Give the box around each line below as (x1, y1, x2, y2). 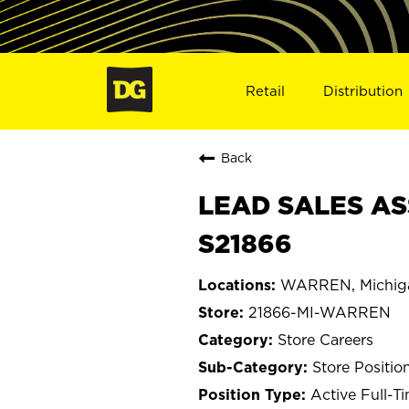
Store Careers (278, 330, 373, 348)
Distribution (323, 82, 404, 99)
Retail (245, 82, 285, 99)
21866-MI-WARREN (248, 303, 391, 320)
